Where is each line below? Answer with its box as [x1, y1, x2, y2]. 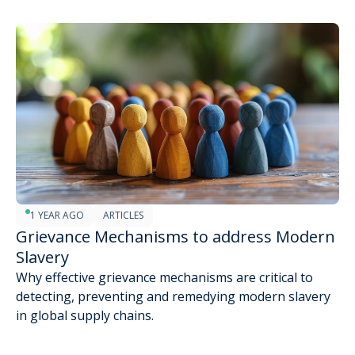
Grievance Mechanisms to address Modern [16, 225, 335, 247]
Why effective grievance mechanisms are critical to [16, 268, 313, 286]
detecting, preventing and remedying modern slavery [16, 287, 330, 305]
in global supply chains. [16, 306, 154, 324]
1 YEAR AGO [30, 208, 84, 222]
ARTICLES [103, 208, 143, 222]
